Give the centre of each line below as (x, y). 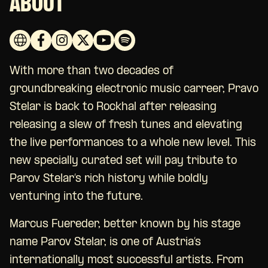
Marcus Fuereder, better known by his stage (125, 225)
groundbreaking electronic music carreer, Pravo (134, 90)
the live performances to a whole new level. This (133, 144)
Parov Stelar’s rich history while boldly (109, 179)
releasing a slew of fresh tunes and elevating (126, 126)
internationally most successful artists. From (127, 261)
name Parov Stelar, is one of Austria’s (105, 243)
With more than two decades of (92, 72)
